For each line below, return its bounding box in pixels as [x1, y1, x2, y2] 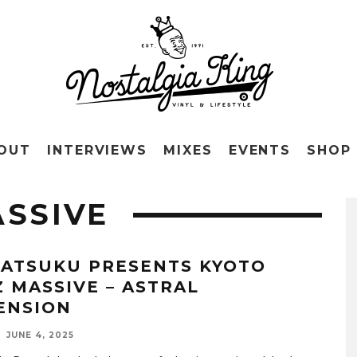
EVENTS [228, 143, 292, 158]
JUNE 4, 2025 [6, 330, 74, 340]
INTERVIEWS [46, 143, 148, 158]
